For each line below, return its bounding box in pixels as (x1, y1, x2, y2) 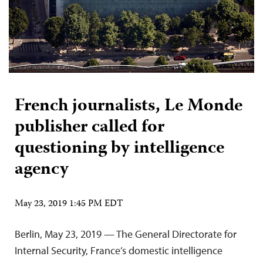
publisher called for (15, 113, 164, 142)
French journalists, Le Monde (15, 92, 242, 121)
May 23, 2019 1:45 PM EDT (15, 196, 123, 212)
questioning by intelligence (15, 134, 224, 163)
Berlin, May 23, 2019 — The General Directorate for (15, 227, 237, 241)
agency (15, 155, 69, 184)
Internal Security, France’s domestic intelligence (15, 243, 222, 257)
